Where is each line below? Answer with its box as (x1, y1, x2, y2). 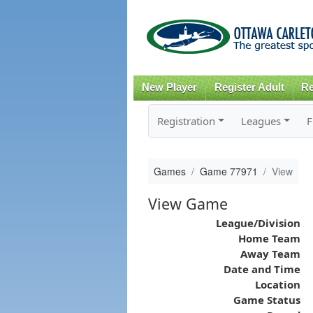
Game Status (233, 292, 300, 307)
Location (254, 277, 300, 291)
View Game (147, 193, 228, 214)
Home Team (238, 231, 300, 245)
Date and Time (223, 261, 300, 276)
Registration (156, 113, 215, 128)
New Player (141, 82, 197, 93)
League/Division (215, 215, 300, 230)
